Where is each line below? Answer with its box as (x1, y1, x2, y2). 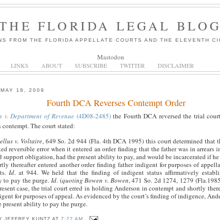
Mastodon (97, 52, 124, 61)
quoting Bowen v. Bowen (61, 176, 129, 185)
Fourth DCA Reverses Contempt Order (47, 97, 186, 109)
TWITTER (119, 61, 145, 69)
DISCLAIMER (157, 61, 194, 69)
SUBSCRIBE (74, 61, 107, 69)
